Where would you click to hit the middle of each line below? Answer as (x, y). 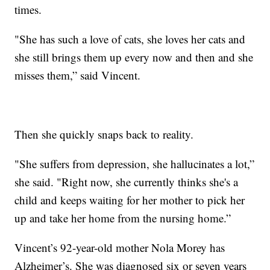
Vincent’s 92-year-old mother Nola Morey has (120, 248)
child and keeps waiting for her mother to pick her (130, 200)
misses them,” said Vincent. (78, 75)
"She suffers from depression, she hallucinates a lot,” (135, 164)
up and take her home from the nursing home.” (123, 218)
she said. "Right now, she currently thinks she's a (127, 182)
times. (28, 10)
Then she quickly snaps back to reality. (104, 134)
